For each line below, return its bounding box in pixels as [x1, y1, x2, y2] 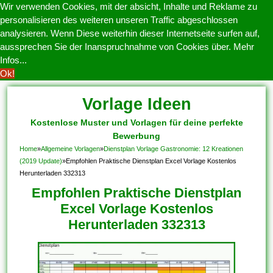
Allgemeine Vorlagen [41, 145, 101, 152]
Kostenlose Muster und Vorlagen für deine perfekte [30, 118, 243, 127]
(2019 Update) [19, 157, 63, 165]
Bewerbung [113, 131, 160, 141]
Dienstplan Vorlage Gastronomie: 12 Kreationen [104, 145, 244, 152]
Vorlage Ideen [82, 95, 191, 113]
